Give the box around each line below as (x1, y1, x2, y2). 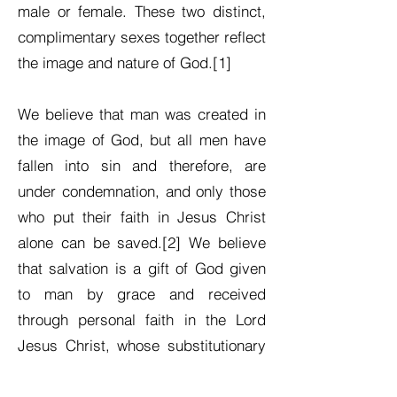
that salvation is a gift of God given (18, 259, 266, 277)
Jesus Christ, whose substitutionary (18, 336, 266, 354)
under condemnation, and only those (18, 182, 266, 200)
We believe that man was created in (18, 105, 266, 123)
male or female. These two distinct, (18, 2, 266, 20)
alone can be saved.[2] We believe (18, 233, 266, 252)
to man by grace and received (18, 284, 266, 303)
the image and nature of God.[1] (18, 53, 231, 72)
